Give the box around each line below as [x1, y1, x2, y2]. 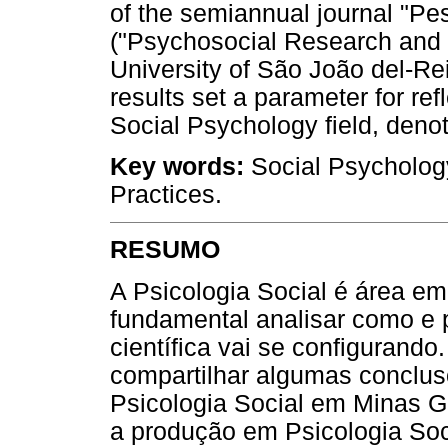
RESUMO [110, 236, 220, 264]
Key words [110, 153, 236, 181]
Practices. [110, 181, 222, 209]
